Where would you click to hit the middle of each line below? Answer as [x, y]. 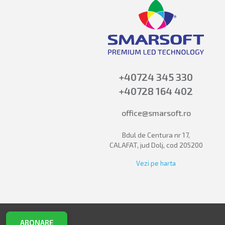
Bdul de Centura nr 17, [156, 135]
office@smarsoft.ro [156, 113]
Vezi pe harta [156, 163]
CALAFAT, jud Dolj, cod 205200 [156, 145]
